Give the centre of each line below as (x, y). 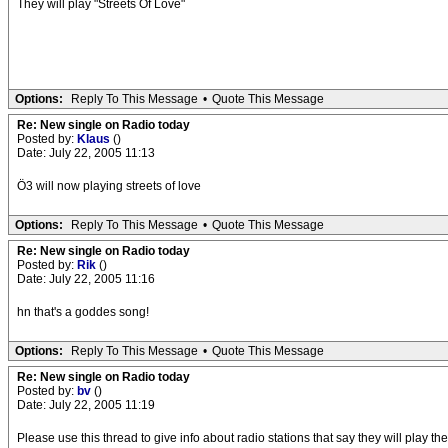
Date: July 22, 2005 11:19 (86, 405)
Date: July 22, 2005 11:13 (86, 153)
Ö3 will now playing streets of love (109, 186)
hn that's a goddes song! (83, 312)
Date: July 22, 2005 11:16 (86, 279)
